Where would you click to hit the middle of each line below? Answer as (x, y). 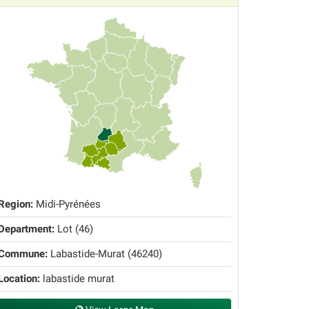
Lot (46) (74, 229)
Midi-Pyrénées (67, 205)
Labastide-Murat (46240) (105, 254)
